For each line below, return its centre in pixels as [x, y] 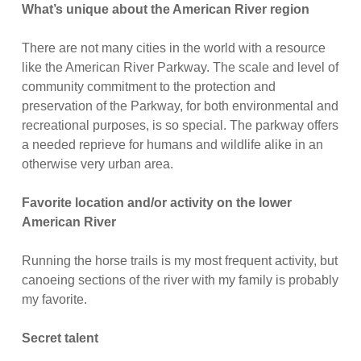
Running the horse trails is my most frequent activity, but [179, 261]
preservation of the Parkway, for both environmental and [180, 106]
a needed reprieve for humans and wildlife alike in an [172, 145]
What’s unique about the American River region [165, 10]
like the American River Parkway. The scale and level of [180, 68]
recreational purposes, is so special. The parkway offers [180, 126]
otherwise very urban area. [97, 164]
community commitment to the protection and [148, 87]
